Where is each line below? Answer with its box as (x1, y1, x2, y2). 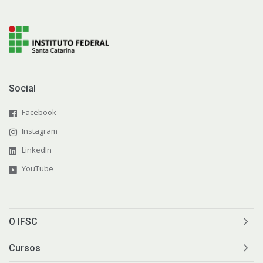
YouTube (22, 163, 53, 174)
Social (9, 82, 36, 94)
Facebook (22, 106, 56, 117)
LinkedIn (22, 144, 52, 155)
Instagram (22, 125, 58, 136)
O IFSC (9, 215, 38, 227)
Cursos (9, 242, 41, 254)
